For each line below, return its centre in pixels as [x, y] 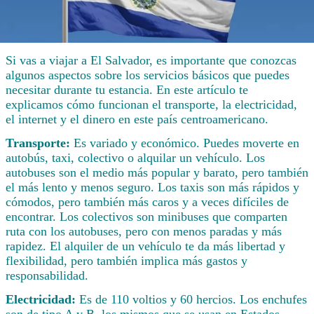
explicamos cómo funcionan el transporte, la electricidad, [151, 105]
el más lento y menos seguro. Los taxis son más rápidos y [152, 187]
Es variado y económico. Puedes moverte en [186, 143]
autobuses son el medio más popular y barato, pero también [157, 173]
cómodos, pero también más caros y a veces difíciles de [147, 202]
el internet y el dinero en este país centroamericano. [137, 120]
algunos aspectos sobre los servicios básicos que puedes [148, 75]
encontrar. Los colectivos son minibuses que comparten [146, 217]
